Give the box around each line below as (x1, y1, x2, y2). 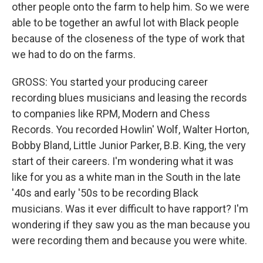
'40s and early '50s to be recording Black (12, 187, 198, 199)
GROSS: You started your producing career (12, 76, 208, 88)
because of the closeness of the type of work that (12, 32, 245, 45)
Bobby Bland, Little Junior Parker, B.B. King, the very (12, 139, 246, 151)
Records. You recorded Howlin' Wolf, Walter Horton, (12, 123, 249, 136)
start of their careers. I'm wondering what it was (12, 155, 234, 167)
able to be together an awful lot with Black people (12, 16, 239, 29)
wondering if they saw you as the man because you (12, 218, 250, 231)
